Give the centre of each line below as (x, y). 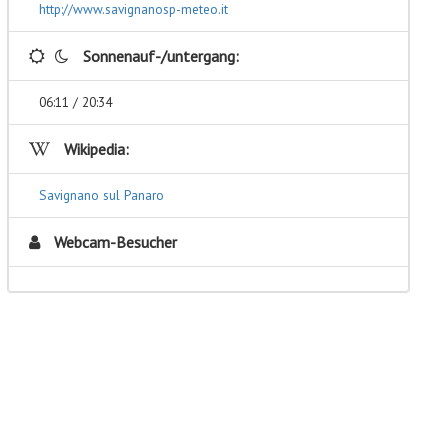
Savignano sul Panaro (101, 195)
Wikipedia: (94, 149)
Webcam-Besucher (113, 242)
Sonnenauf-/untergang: (158, 56)
